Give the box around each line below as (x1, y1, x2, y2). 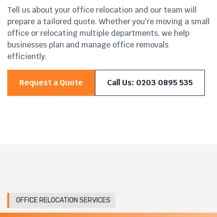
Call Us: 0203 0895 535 (107, 77, 193, 88)
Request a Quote (19, 77, 83, 88)
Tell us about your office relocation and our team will (7, 5, 197, 15)
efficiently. (7, 51, 47, 62)
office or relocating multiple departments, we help (7, 28, 189, 39)
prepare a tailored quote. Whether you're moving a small (7, 16, 210, 27)
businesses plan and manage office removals (7, 40, 169, 50)
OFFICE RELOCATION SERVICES (16, 196, 110, 205)
